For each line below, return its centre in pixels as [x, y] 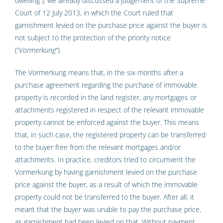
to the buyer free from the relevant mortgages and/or [98, 147]
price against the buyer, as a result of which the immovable [106, 185]
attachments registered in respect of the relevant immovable [110, 110]
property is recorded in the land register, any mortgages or [106, 98]
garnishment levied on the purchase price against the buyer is [111, 25]
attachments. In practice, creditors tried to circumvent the [105, 160]
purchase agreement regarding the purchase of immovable [106, 85]
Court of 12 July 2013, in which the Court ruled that [94, 13]
